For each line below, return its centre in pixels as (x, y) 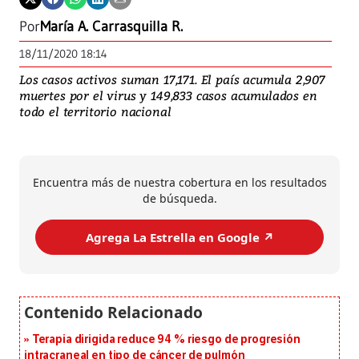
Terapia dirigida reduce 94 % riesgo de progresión (166, 340)
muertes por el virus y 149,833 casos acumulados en (168, 96)
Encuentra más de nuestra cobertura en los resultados (179, 183)
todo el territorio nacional (95, 112)
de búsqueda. (179, 199)
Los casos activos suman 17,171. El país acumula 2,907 (172, 80)
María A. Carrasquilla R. (111, 27)
